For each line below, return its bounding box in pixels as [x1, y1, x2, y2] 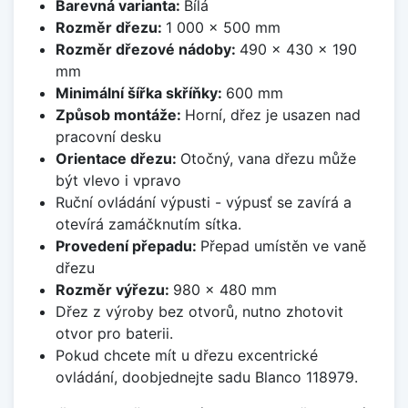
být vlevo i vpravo [55, 171, 181, 190]
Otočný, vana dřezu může [179, 149, 356, 168]
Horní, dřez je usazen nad [184, 106, 361, 125]
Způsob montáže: [55, 106, 185, 125]
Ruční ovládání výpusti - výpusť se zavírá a [55, 193, 352, 212]
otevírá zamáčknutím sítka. [55, 215, 241, 234]
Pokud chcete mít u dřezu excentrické [55, 346, 318, 365]
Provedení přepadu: [55, 237, 200, 256]
